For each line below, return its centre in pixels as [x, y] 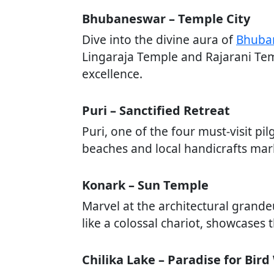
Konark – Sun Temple [145, 185]
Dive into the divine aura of [159, 39]
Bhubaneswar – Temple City [166, 19]
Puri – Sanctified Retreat [156, 110]
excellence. [112, 74]
